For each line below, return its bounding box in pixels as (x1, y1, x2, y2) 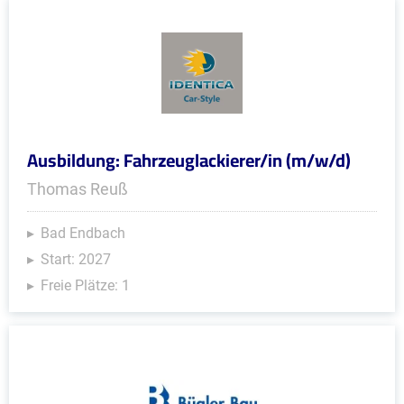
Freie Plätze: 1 (41, 277, 130, 294)
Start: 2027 (41, 251, 111, 268)
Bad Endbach (41, 225, 125, 242)
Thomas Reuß (27, 179, 128, 198)
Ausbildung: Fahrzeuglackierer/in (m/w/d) (27, 143, 351, 177)
